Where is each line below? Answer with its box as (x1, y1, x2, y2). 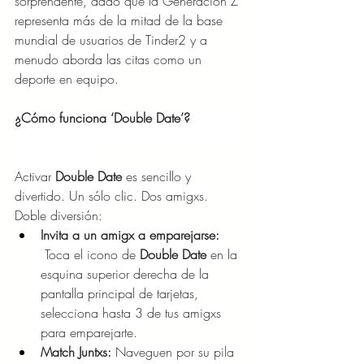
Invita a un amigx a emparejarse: (41, 225, 223, 244)
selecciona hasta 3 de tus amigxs (41, 303, 225, 322)
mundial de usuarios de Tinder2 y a (15, 30, 211, 49)
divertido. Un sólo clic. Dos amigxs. (15, 186, 212, 205)
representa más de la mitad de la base (15, 11, 227, 29)
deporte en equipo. (15, 69, 119, 88)
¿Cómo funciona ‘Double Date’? (15, 108, 202, 127)
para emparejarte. (41, 323, 137, 341)
